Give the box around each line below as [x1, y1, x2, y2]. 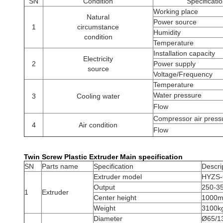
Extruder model [94, 173, 142, 181]
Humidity [153, 28, 181, 36]
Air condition [79, 121, 117, 129]
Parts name [42, 162, 78, 170]
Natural [87, 13, 110, 21]
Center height [94, 194, 136, 202]
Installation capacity [153, 49, 215, 57]
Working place [153, 7, 198, 15]
